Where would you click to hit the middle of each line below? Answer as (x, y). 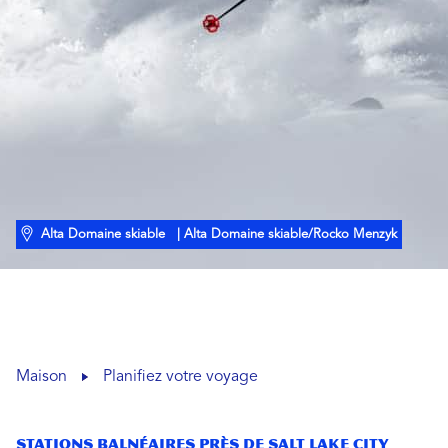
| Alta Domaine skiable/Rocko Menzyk (283, 234)
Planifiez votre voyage (180, 377)
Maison (41, 377)
